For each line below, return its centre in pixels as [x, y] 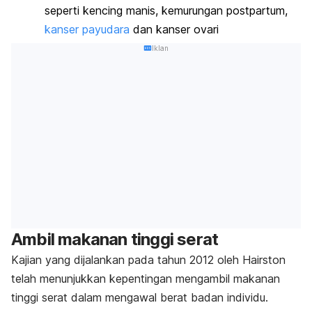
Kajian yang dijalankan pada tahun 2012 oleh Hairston [148, 259]
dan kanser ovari [174, 29]
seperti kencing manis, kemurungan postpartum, [166, 10]
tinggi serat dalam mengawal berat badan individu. [140, 297]
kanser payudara [87, 29]
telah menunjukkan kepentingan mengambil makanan [146, 278]
